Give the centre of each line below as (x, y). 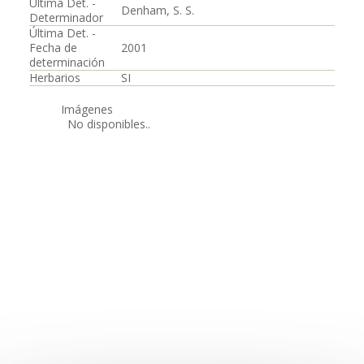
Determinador (66, 17)
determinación (67, 62)
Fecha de (53, 48)
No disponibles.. (106, 124)
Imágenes (87, 109)
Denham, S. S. (158, 10)
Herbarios (55, 78)
